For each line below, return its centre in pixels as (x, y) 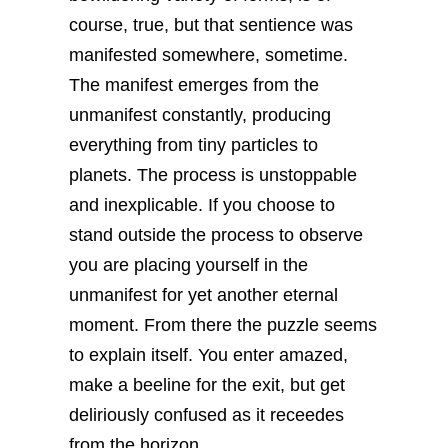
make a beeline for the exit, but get (207, 385)
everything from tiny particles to (194, 145)
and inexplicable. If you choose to (202, 205)
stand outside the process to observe (216, 235)
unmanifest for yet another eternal (204, 295)
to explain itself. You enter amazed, (209, 355)
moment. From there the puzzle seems (223, 325)
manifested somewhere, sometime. (209, 55)
